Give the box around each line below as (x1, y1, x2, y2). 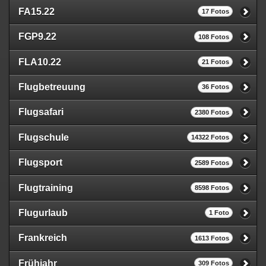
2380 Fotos (194, 108, 229, 116)
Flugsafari (18, 107, 64, 118)
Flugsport (18, 157, 62, 168)
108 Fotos (198, 33, 229, 40)
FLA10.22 (18, 56, 61, 67)
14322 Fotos (191, 134, 229, 141)
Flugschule (18, 132, 69, 142)
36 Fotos (201, 83, 229, 91)
